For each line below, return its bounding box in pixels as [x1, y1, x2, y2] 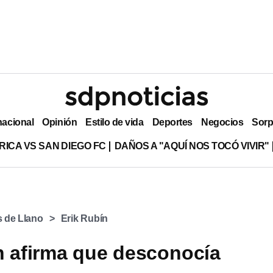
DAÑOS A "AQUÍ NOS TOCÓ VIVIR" [114, 140, 269, 151]
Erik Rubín [60, 213, 108, 224]
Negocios [200, 116, 244, 127]
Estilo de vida [85, 116, 144, 127]
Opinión [42, 116, 77, 127]
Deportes [152, 116, 193, 127]
